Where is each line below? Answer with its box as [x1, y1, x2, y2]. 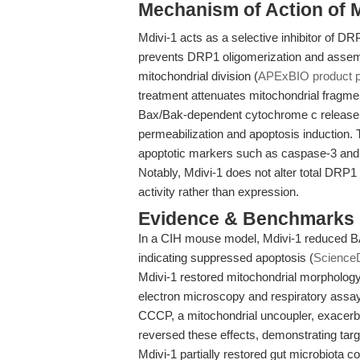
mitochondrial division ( [138, 69, 258, 83]
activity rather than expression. [138, 185, 299, 198]
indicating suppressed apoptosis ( [138, 251, 313, 264]
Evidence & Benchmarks [138, 209, 354, 229]
